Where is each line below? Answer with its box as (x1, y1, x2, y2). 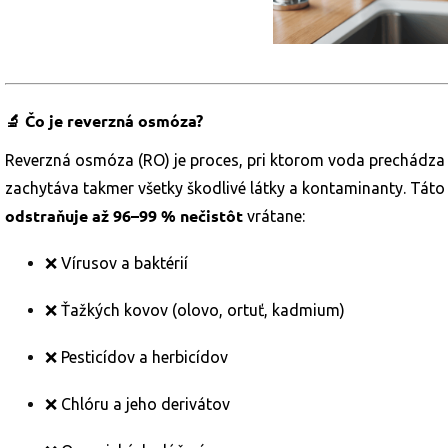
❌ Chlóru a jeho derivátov (45, 395, 230, 413)
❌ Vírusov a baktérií (45, 254, 188, 272)
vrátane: (243, 207, 305, 225)
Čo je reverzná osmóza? (21, 110, 203, 131)
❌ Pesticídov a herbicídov (45, 348, 228, 366)
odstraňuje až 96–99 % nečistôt (5, 205, 243, 226)
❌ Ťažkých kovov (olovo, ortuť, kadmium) (45, 301, 345, 319)
